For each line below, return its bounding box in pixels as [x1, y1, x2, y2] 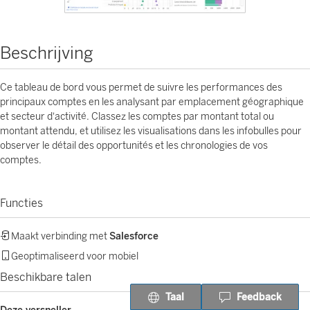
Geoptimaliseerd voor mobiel [11, 250, 138, 262]
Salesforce [109, 230, 158, 242]
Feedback [237, 291, 282, 303]
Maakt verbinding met [11, 230, 109, 242]
